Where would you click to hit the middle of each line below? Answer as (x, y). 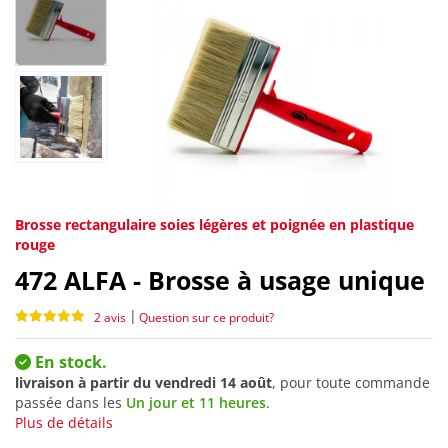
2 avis (110, 317)
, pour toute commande (351, 383)
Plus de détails (64, 423)
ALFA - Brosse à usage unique (244, 280)
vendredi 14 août (213, 383)
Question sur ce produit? (206, 317)
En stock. (69, 362)
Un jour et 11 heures (196, 403)
